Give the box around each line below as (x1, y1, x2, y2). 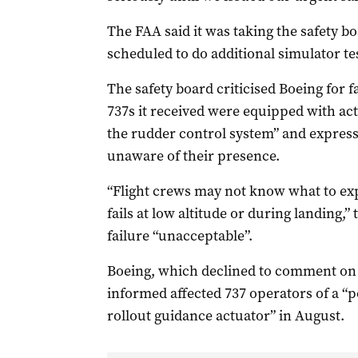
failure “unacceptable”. (106, 226, 253, 245)
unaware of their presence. (106, 146, 280, 165)
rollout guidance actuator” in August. (106, 306, 344, 325)
